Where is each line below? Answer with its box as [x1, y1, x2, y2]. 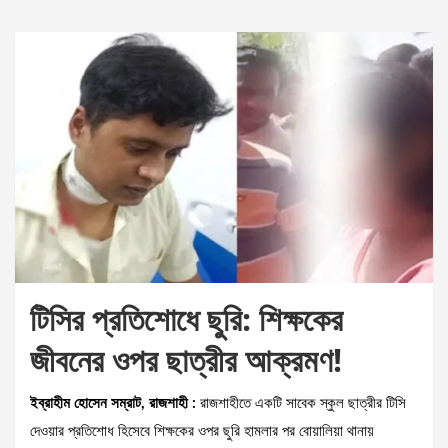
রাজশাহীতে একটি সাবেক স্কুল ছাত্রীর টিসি [196, 396, 406, 412]
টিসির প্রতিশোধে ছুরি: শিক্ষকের [30, 297, 343, 341]
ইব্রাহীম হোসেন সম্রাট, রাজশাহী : [30, 396, 196, 412]
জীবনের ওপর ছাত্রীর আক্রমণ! [30, 338, 342, 382]
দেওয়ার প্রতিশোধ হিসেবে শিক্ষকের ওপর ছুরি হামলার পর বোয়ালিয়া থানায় [30, 424, 374, 440]
